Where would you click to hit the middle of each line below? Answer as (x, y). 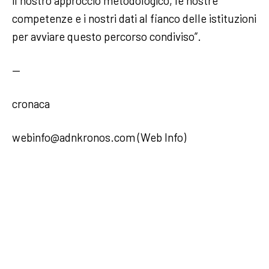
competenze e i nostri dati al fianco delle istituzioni (134, 18)
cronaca (31, 104)
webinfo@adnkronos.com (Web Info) (99, 137)
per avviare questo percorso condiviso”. (108, 36)
